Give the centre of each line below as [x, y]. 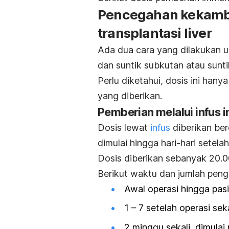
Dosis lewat [124, 128]
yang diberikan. [130, 96]
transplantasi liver [155, 33]
